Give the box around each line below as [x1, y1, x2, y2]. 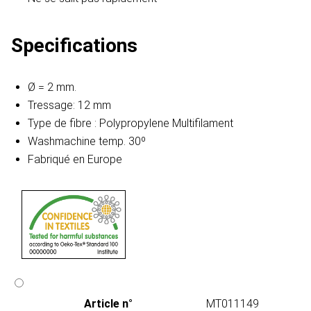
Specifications [11, 34, 137, 58]
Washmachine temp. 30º [28, 135, 146, 149]
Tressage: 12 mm [28, 99, 111, 112]
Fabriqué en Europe [28, 153, 122, 167]
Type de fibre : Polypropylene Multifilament [28, 117, 233, 131]
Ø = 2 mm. [28, 81, 76, 94]
